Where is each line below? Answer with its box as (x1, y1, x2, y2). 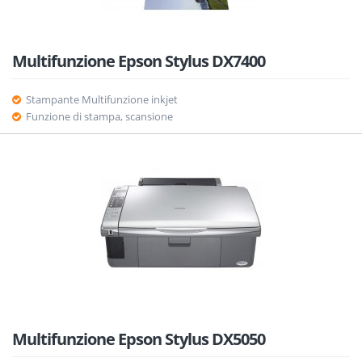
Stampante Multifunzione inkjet (25, 92, 178, 107)
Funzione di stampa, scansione (25, 109, 173, 124)
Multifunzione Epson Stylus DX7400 (12, 50, 265, 72)
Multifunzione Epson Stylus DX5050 (12, 328, 265, 350)
